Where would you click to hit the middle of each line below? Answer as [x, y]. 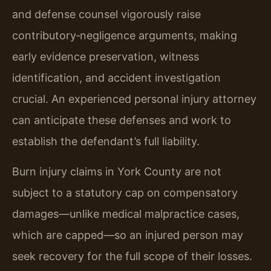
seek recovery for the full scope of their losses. [132, 256]
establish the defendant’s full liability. [106, 142]
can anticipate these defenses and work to [122, 120]
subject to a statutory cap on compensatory [125, 192]
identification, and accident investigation [116, 78]
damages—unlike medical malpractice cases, [126, 214]
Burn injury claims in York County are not [117, 171]
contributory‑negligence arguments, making [125, 36]
